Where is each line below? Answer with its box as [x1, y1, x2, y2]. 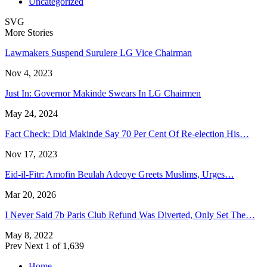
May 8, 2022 [5, 229, 53, 240]
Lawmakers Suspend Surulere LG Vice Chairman [5, 47, 192, 58]
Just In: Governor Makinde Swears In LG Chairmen [5, 88, 201, 98]
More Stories [5, 27, 53, 38]
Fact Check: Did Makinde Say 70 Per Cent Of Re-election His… [5, 128, 249, 139]
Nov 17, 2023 [5, 148, 57, 159]
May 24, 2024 [5, 108, 58, 119]
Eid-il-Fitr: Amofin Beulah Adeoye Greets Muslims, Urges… [5, 169, 234, 179]
